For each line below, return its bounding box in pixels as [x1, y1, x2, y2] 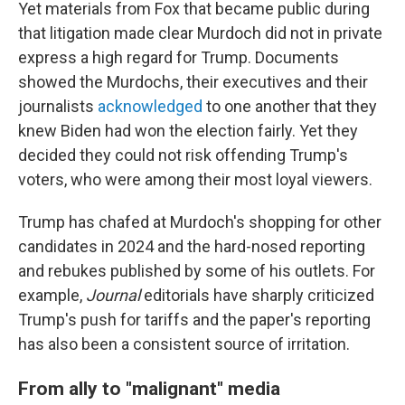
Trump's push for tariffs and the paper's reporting [18, 310, 371, 329]
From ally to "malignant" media [18, 377, 280, 400]
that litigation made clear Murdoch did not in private [18, 24, 382, 42]
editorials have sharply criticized [140, 286, 374, 305]
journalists [18, 97, 98, 116]
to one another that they [202, 97, 377, 116]
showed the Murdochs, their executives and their [18, 72, 368, 91]
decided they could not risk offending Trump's [18, 146, 348, 165]
